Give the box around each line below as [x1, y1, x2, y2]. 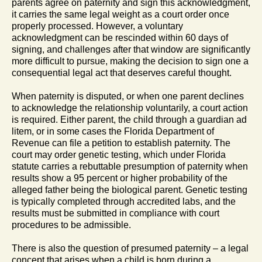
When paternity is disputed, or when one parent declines [12, 91, 244, 101]
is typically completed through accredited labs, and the [12, 196, 236, 206]
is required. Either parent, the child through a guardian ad [12, 114, 247, 125]
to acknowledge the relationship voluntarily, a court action [12, 102, 248, 113]
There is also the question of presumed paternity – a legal [12, 243, 249, 253]
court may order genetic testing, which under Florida [12, 149, 226, 160]
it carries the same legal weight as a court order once [12, 9, 229, 19]
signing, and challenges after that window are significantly [12, 44, 250, 54]
